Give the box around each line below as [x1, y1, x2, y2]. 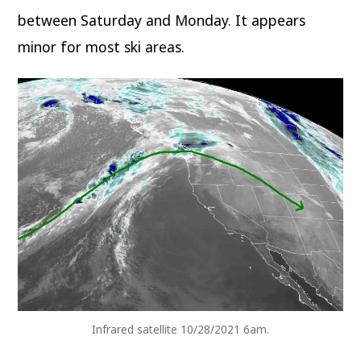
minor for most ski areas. [18, 37, 185, 57]
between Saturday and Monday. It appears [18, 10, 306, 31]
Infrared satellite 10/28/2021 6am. [92, 322, 269, 338]
